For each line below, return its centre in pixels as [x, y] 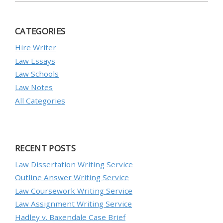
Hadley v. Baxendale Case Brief [70, 217]
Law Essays [35, 60]
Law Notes [34, 87]
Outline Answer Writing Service [72, 177]
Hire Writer [36, 48]
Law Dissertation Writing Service [74, 164]
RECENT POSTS [46, 148]
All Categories [40, 100]
